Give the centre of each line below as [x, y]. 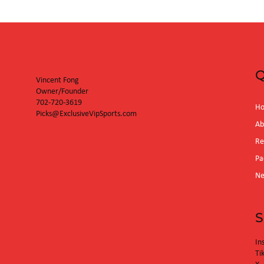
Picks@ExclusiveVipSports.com [87, 114]
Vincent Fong [58, 80]
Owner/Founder [63, 92]
